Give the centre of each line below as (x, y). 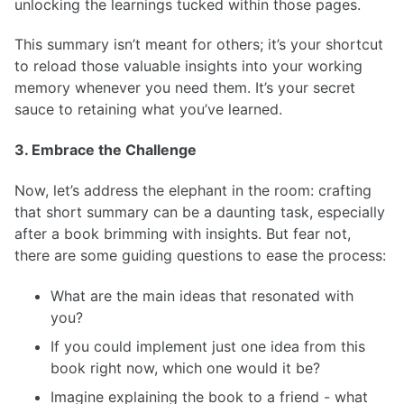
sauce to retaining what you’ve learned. (148, 110)
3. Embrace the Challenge (106, 150)
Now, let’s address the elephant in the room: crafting (193, 191)
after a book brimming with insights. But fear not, (183, 234)
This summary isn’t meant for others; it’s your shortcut (199, 45)
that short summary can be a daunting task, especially (200, 212)
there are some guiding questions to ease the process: (200, 256)
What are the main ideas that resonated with (202, 295)
